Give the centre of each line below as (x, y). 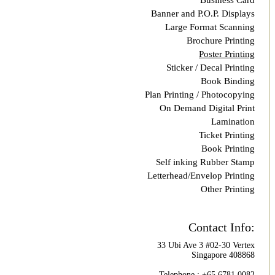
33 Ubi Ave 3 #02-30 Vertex (206, 245)
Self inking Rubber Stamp (205, 162)
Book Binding (228, 81)
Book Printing (228, 149)
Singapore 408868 (223, 255)
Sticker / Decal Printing (211, 68)
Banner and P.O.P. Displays (203, 14)
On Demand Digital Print (207, 108)
